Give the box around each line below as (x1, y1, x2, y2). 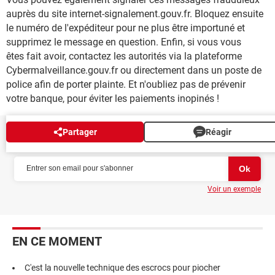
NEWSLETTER (12, 134, 88, 149)
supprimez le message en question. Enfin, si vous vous (6, 36, 241, 48)
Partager (62, 126, 97, 137)
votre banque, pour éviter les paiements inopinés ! (6, 92, 219, 104)
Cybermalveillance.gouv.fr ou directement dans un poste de (6, 64, 261, 76)
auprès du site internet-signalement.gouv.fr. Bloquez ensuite (6, 7, 263, 20)
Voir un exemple (207, 184, 261, 193)
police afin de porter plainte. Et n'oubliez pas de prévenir (6, 78, 246, 90)
